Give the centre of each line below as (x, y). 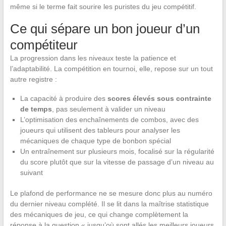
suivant (31, 173)
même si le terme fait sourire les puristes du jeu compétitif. (103, 7)
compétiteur (44, 45)
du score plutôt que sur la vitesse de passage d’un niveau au (117, 162)
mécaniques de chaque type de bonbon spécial (95, 141)
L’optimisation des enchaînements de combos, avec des (109, 120)
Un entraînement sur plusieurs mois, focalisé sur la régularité (117, 152)
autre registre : (33, 79)
